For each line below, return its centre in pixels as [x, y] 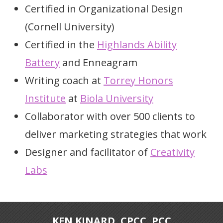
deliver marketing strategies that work [116, 134]
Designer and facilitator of [88, 152]
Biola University [117, 98]
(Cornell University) [70, 27]
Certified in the [61, 45]
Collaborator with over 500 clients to [110, 116]
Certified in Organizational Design [104, 9]
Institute [45, 98]
